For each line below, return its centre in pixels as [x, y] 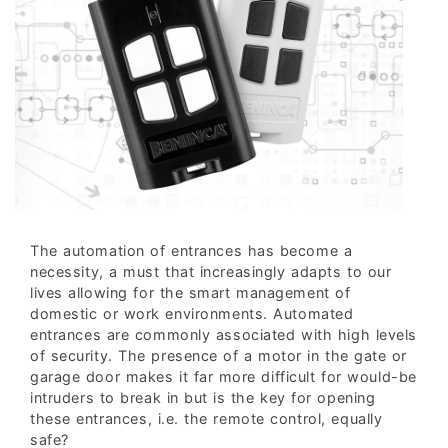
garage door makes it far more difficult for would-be [223, 376]
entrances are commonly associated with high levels [223, 334]
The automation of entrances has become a [191, 250]
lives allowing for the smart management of [190, 292]
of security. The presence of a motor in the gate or [219, 355]
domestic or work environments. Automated [192, 313]
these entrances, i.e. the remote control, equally [206, 418]
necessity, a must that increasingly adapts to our [211, 271]
